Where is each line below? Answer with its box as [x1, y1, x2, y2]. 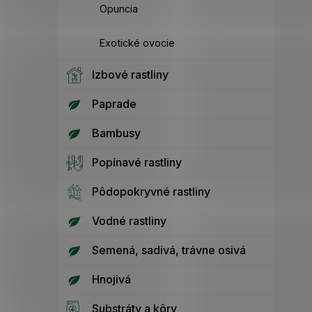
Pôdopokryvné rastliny [92, 185, 210, 199]
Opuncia [100, 3, 138, 15]
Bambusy [92, 126, 141, 141]
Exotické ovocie [100, 37, 175, 49]
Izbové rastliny [92, 68, 169, 82]
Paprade [92, 97, 136, 111]
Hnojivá [92, 272, 131, 287]
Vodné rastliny [92, 214, 166, 228]
